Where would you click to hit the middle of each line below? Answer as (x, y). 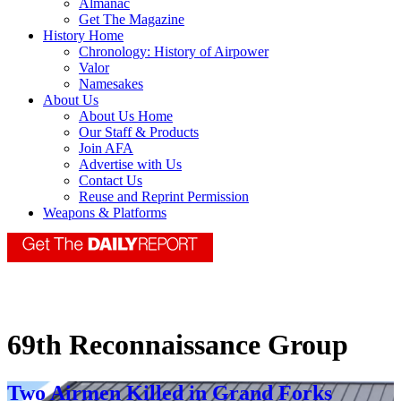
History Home (83, 36)
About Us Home (126, 116)
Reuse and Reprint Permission (164, 197)
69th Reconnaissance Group (178, 345)
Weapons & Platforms (105, 213)
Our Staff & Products (139, 132)
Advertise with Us (130, 165)
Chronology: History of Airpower (174, 52)
